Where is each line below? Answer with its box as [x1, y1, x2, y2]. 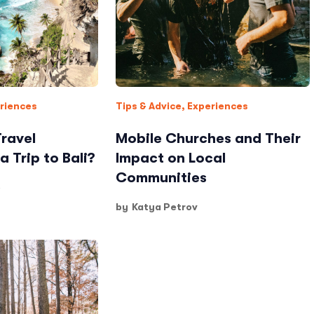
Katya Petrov [132, 201, 198, 212]
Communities [116, 170, 207, 186]
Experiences [187, 100, 249, 111]
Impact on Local [116, 150, 226, 166]
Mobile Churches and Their [116, 130, 301, 146]
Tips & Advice [116, 100, 182, 111]
